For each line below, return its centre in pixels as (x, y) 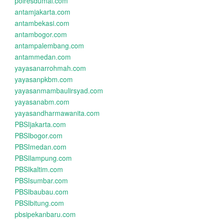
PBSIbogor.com (39, 135)
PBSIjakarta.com (40, 124)
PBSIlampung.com (43, 158)
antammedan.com (43, 57)
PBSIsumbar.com (41, 180)
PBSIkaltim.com (39, 169)
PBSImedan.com (41, 147)
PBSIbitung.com (39, 203)
